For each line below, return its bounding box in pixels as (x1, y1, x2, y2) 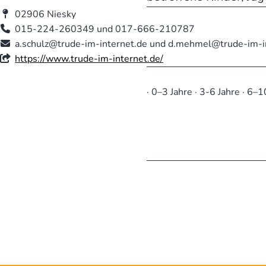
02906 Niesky (15, 7, 76, 21)
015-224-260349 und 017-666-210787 (15, 22, 195, 36)
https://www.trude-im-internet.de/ (15, 52, 163, 65)
